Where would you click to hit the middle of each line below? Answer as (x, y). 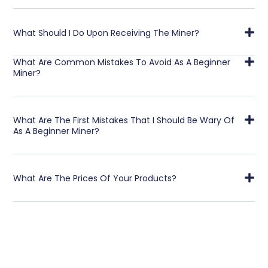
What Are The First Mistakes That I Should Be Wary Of (124, 120)
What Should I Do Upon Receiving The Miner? (106, 33)
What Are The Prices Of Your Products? (95, 178)
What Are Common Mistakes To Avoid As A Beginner (122, 62)
